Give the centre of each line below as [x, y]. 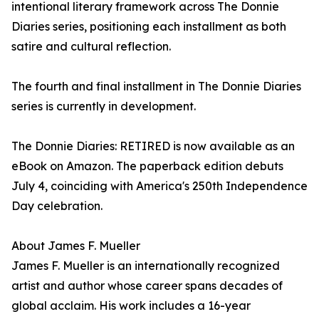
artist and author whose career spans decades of [147, 286]
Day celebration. [57, 206]
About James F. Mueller [76, 246]
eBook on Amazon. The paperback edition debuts [147, 166]
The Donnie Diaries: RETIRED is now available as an [153, 146]
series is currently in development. [104, 106]
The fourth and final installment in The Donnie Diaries [156, 87]
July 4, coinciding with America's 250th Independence [159, 186]
